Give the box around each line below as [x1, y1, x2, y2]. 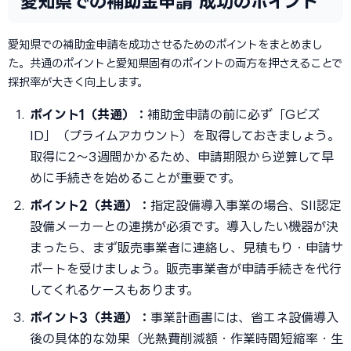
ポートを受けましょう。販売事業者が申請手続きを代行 [30, 262, 342, 276]
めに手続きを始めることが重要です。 [30, 171, 241, 185]
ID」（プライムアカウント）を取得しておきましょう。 [30, 128, 340, 143]
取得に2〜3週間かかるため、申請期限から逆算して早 [30, 150, 334, 164]
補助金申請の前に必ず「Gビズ [147, 107, 320, 121]
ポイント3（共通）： [30, 310, 150, 324]
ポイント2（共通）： [30, 198, 150, 212]
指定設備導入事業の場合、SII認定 [150, 198, 342, 212]
